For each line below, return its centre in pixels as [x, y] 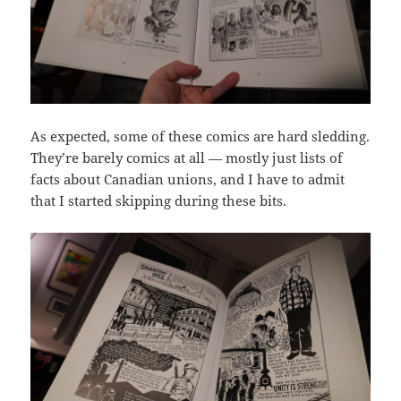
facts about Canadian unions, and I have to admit [188, 179]
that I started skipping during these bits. [159, 201]
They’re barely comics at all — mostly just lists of [187, 158]
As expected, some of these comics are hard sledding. [200, 137]
